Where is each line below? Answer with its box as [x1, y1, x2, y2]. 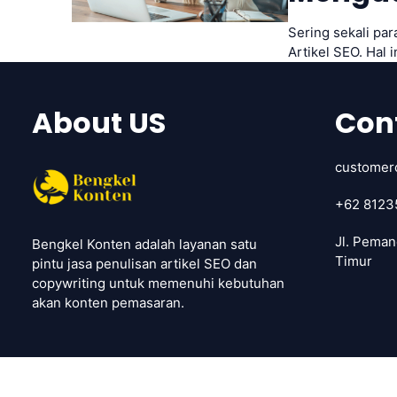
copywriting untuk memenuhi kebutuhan [32, 275, 284, 292]
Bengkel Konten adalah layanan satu [32, 236, 257, 253]
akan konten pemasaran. [32, 294, 184, 312]
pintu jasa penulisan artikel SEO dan [32, 255, 257, 273]
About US [32, 102, 166, 143]
